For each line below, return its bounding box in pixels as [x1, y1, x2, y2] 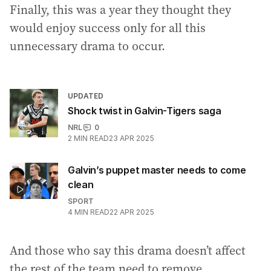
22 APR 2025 [109, 207, 154, 217]
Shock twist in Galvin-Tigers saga [68, 105, 221, 117]
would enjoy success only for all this [10, 19, 206, 36]
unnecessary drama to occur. [10, 38, 165, 54]
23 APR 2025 [109, 134, 154, 143]
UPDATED [68, 91, 103, 100]
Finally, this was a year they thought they [10, 1, 231, 18]
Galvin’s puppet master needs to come [68, 164, 246, 176]
